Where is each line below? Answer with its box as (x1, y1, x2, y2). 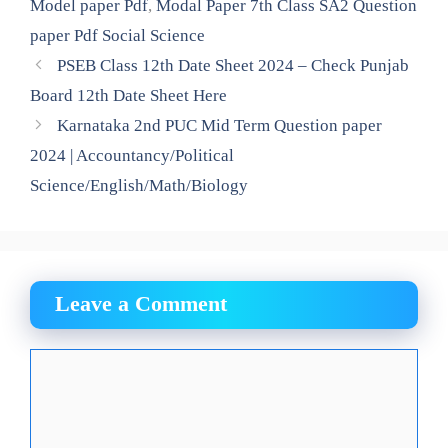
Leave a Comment (55, 290, 227, 316)
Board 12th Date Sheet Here (30, 85, 227, 105)
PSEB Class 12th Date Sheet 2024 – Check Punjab (57, 55, 410, 75)
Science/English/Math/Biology (30, 175, 248, 195)
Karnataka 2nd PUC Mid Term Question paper (57, 115, 383, 135)
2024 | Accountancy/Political (30, 145, 234, 165)
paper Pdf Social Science (30, 25, 205, 45)
